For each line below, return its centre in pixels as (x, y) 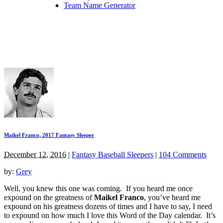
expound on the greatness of (49, 197)
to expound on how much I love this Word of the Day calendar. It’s (110, 215)
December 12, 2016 (35, 154)
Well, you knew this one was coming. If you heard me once (98, 188)
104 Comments (183, 154)
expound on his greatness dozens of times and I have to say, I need (108, 206)
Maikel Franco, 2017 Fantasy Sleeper (49, 135)
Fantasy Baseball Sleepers (112, 154)
